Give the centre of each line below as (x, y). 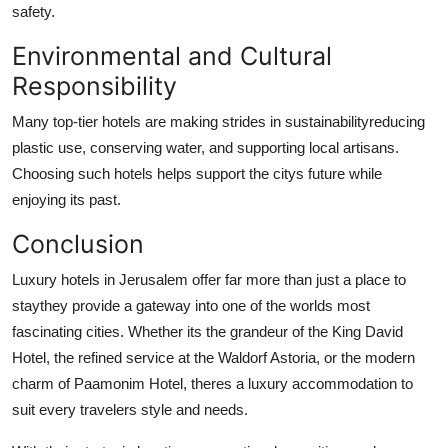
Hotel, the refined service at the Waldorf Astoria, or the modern (213, 357)
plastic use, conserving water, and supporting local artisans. (205, 147)
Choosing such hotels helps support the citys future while (197, 173)
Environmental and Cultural (172, 55)
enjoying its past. (66, 199)
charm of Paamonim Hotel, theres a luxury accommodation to (212, 383)
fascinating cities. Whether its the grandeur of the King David (207, 331)
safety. (33, 11)
